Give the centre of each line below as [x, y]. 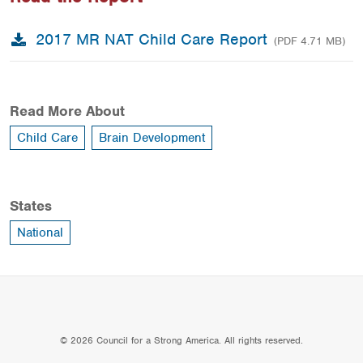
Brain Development [152, 138]
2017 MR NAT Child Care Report [151, 39]
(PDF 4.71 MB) [310, 41]
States [31, 206]
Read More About [67, 111]
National [40, 233]
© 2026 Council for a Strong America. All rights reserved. [181, 340]
